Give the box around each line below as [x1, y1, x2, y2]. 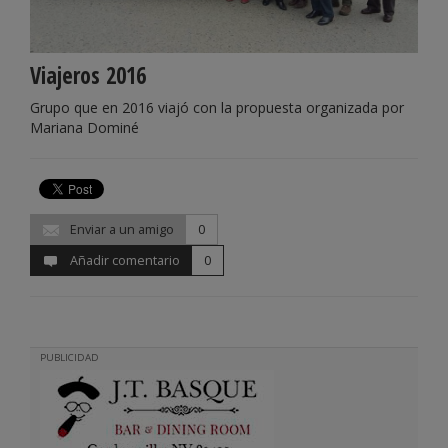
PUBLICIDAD [40, 351, 99, 365]
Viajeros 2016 [30, 60, 146, 92]
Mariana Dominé [30, 118, 139, 138]
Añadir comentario [67, 252, 180, 270]
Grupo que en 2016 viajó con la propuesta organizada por [30, 98, 404, 118]
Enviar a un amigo [67, 221, 174, 239]
